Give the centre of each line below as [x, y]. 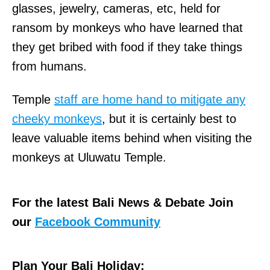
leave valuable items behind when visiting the [132, 138]
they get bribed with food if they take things [127, 47]
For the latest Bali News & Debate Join [123, 203]
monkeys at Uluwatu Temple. [89, 158]
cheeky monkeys [57, 119]
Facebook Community [98, 222]
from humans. [49, 67]
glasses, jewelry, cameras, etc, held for [116, 9]
